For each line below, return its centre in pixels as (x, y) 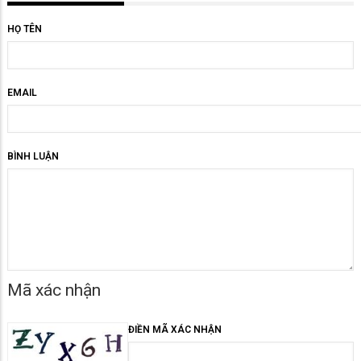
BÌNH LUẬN (33, 156)
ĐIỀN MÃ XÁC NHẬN (175, 330)
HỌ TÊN (25, 29)
